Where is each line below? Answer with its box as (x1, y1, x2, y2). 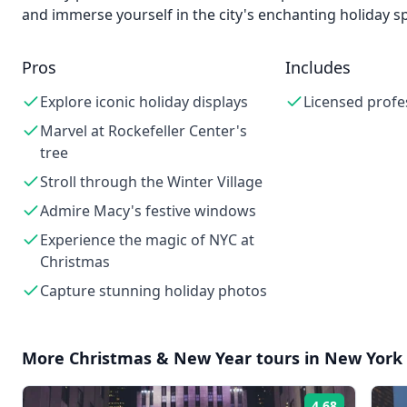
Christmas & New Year (69, 347, 252, 369)
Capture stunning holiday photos (40, 281, 267, 301)
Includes (284, 56, 351, 78)
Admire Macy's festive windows (40, 201, 256, 221)
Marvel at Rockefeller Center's (40, 121, 247, 141)
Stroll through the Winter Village (40, 172, 263, 192)
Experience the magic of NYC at (40, 230, 254, 250)
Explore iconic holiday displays (40, 92, 248, 112)
